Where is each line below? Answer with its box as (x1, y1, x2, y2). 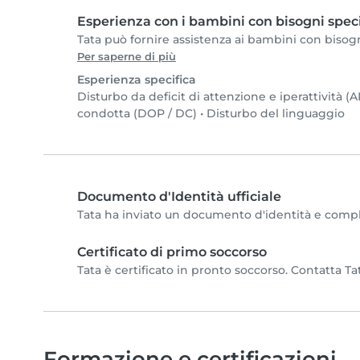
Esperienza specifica (77, 72, 196, 87)
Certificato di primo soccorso (77, 243, 267, 260)
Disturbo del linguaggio (207, 105, 345, 121)
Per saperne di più (77, 50, 176, 63)
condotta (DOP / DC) (77, 105, 197, 121)
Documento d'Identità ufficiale (77, 188, 281, 204)
